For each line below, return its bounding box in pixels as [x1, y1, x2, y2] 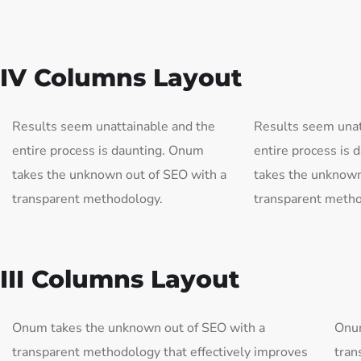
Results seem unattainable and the [12, 118, 215, 135]
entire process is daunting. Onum [12, 142, 204, 160]
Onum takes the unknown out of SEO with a [12, 319, 265, 337]
